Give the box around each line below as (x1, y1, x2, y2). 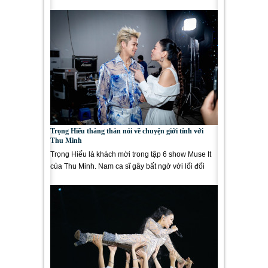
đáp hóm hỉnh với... (50, 174, 112, 182)
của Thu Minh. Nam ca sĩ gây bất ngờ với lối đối (50, 162, 205, 170)
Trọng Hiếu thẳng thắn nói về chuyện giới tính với (50, 127, 203, 135)
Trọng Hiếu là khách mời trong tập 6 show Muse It (50, 150, 211, 159)
